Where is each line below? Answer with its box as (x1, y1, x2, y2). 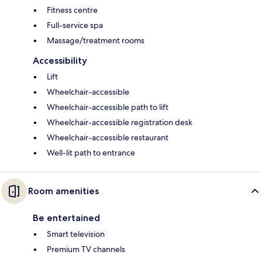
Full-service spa (47, 20, 103, 31)
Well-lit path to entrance (47, 147, 135, 158)
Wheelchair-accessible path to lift (47, 102, 168, 113)
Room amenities (28, 185, 99, 197)
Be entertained (33, 212, 100, 224)
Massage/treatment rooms (47, 35, 144, 46)
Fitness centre (47, 5, 98, 16)
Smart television (47, 229, 105, 240)
